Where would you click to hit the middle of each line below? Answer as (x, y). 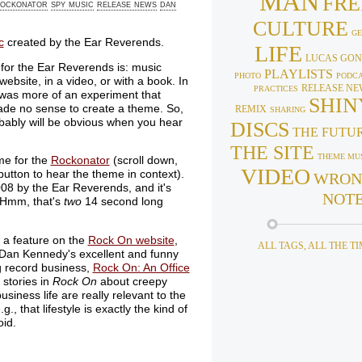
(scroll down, (143, 161)
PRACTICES (276, 89)
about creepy (132, 281)
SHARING (287, 110)
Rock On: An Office (141, 267)
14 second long (122, 202)
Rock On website (131, 240)
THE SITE (272, 153)
